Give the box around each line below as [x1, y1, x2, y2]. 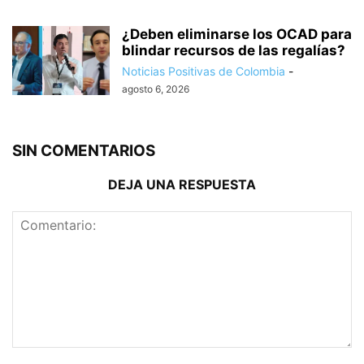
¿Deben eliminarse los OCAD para [122, 26, 352, 43]
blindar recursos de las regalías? [122, 42, 345, 59]
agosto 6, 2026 [122, 83, 189, 96]
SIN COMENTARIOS [12, 141, 155, 161]
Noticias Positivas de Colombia [122, 64, 285, 79]
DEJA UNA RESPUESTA [108, 176, 256, 193]
